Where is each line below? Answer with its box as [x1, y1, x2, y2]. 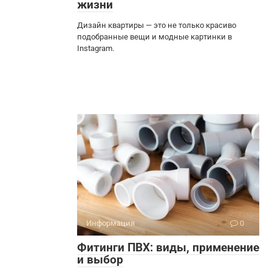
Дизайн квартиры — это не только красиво [77, 20, 236, 30]
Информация [86, 218, 135, 228]
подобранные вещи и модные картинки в [77, 32, 232, 41]
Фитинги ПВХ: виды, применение [77, 240, 259, 254]
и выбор [77, 252, 123, 267]
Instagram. [77, 43, 114, 53]
